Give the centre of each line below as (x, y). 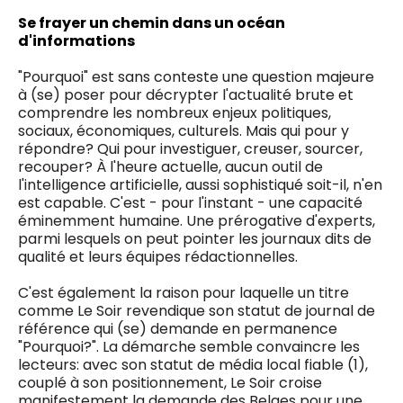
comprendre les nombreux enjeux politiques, (175, 113)
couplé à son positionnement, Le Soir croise (170, 383)
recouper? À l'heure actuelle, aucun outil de (170, 167)
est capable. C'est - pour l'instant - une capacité (190, 203)
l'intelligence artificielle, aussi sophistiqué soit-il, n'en (200, 185)
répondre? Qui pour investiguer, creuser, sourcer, (190, 149)
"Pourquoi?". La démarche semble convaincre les (189, 347)
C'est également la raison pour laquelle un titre (184, 293)
